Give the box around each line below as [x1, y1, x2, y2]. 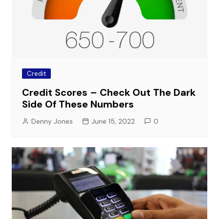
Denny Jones [31, 116, 73, 126]
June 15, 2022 [91, 116, 135, 126]
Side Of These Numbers [22, 97, 134, 110]
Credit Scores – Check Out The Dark [22, 86, 196, 99]
